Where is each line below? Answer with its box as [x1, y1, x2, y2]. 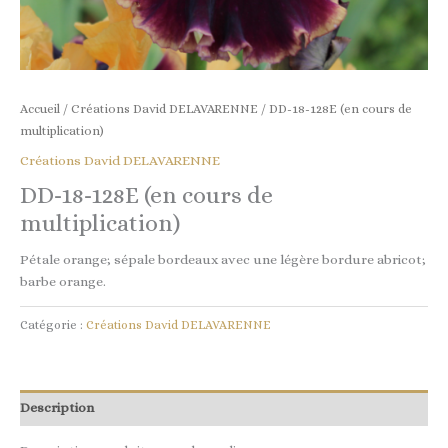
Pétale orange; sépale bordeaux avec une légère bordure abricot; [20, 251, 426, 267]
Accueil [20, 101, 60, 116]
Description [20, 400, 94, 416]
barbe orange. [20, 273, 106, 289]
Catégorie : [20, 317, 86, 332]
